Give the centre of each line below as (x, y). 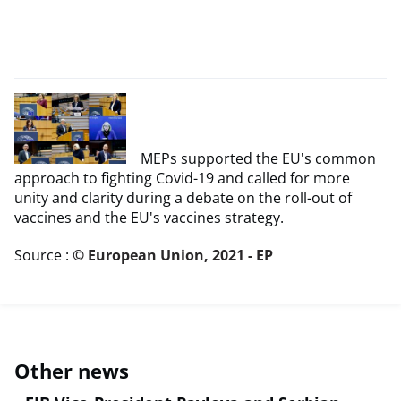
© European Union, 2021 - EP (173, 256)
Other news (72, 371)
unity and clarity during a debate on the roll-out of (183, 198)
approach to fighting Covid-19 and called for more (182, 179)
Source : (43, 256)
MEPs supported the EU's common (258, 159)
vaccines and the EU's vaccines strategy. (149, 218)
